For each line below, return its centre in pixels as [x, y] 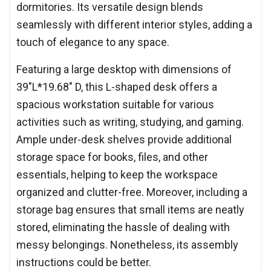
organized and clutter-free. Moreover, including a [132, 192]
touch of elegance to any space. [93, 42]
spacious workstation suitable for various [115, 104]
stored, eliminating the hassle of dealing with [123, 227]
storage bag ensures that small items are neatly [130, 209]
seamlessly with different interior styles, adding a [134, 24]
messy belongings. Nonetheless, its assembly [127, 244]
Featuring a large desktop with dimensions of [124, 69]
